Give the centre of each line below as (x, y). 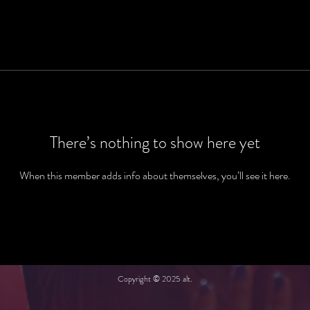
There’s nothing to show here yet (155, 143)
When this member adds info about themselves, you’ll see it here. (155, 176)
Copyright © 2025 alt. (155, 279)
